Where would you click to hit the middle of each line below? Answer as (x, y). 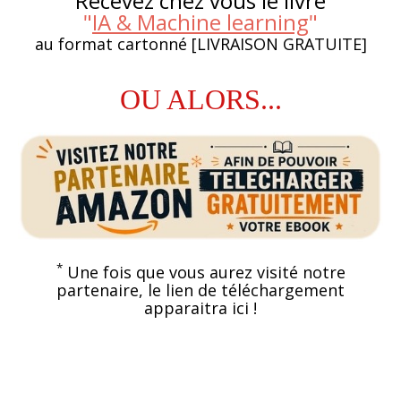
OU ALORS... (200, 100)
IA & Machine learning (200, 22)
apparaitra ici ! (200, 307)
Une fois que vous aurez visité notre (204, 272)
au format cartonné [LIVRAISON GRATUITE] (200, 44)
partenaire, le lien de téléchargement (200, 290)
